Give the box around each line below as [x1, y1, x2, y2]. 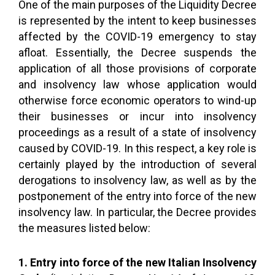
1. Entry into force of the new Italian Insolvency [18, 256, 257, 269]
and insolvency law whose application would [18, 78, 257, 91]
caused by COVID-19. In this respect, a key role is [18, 142, 257, 155]
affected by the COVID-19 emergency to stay [18, 30, 257, 43]
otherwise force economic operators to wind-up [18, 94, 257, 107]
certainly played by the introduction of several [18, 158, 257, 171]
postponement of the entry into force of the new [18, 190, 257, 203]
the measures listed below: [18, 222, 150, 234]
